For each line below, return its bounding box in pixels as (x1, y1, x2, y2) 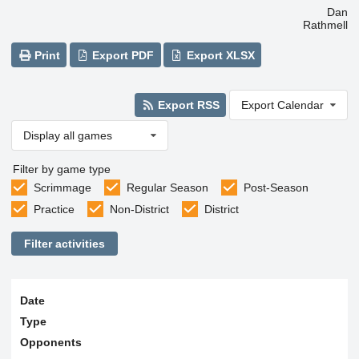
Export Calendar (240, 98, 324, 111)
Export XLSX (183, 48, 255, 62)
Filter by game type (13, 162, 111, 175)
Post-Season (243, 180, 309, 194)
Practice (33, 202, 75, 216)
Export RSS (154, 98, 220, 111)
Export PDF (89, 48, 155, 62)
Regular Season (126, 180, 208, 194)
